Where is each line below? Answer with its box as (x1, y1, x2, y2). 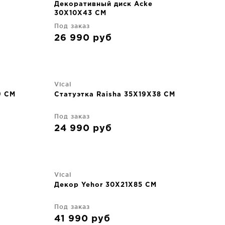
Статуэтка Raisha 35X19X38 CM (54, 92, 175, 97)
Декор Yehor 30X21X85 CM (54, 182, 157, 188)
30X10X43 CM (54, 11, 106, 16)
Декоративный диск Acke (54, 2, 153, 7)
